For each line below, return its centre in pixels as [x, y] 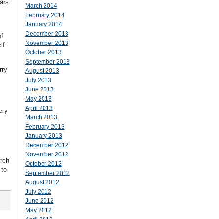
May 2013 [38, 99]
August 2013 [42, 71]
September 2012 [47, 173]
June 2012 [39, 201]
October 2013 [43, 52]
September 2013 [47, 62]
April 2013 [39, 108]
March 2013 [41, 117]
